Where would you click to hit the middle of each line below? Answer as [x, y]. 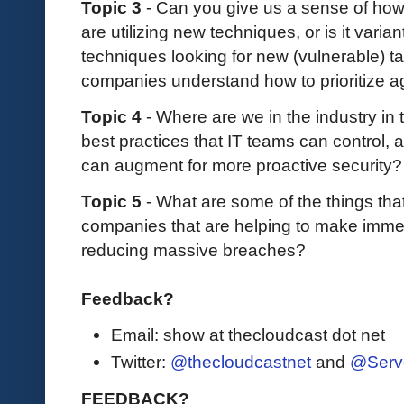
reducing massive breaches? [193, 249]
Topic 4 [114, 116]
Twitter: [141, 362]
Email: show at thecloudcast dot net [248, 335]
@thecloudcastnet [241, 362]
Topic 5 [111, 201]
